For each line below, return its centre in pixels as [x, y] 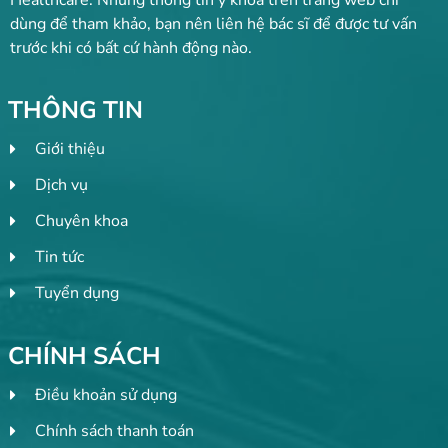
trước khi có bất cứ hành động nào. [131, 47]
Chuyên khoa [81, 221]
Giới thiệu [70, 149]
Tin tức [59, 257]
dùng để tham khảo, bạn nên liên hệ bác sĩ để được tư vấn [213, 23]
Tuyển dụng [77, 293]
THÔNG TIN [75, 110]
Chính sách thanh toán [114, 431]
